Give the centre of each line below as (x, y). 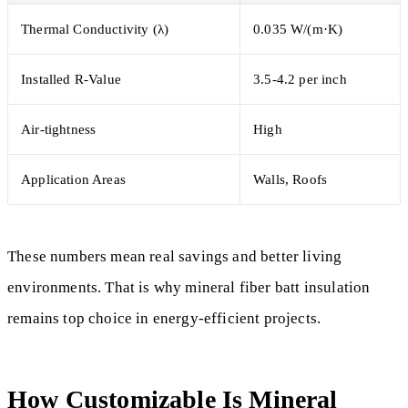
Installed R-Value (71, 79)
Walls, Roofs (291, 179)
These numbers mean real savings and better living (175, 257)
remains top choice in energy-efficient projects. (164, 319)
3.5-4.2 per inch (300, 79)
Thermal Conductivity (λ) (95, 29)
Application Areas (73, 179)
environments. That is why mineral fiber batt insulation (189, 288)
